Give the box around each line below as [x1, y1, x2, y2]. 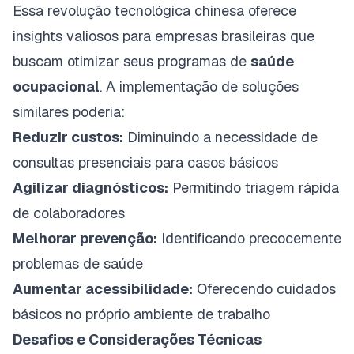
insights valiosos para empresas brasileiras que [13, 26, 314, 45]
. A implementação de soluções [100, 77, 299, 96]
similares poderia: [13, 102, 125, 121]
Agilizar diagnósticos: [13, 178, 168, 197]
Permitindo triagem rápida [168, 178, 339, 197]
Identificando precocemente [157, 228, 341, 247]
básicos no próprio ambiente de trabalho [13, 304, 270, 323]
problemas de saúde [13, 254, 143, 273]
